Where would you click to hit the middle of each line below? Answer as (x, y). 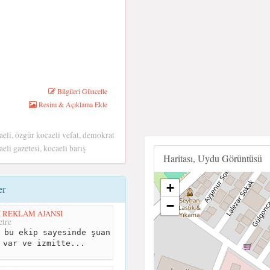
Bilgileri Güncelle (81, 91)
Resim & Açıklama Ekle (72, 104)
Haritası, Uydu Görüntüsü (213, 158)
